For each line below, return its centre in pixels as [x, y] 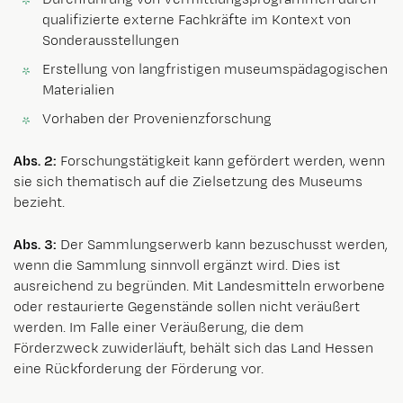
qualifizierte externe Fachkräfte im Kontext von [197, 21]
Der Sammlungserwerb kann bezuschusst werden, [224, 246]
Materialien [78, 91]
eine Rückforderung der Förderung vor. [139, 370]
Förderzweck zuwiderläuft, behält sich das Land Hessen [193, 349]
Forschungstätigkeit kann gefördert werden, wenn [221, 162]
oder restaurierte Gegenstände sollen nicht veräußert [187, 308]
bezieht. [39, 203]
